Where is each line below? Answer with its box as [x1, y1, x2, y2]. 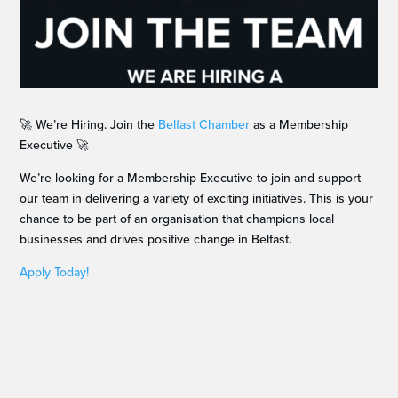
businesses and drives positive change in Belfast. [20, 230, 292, 250]
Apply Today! [20, 263, 90, 283]
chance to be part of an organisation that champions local [20, 210, 335, 229]
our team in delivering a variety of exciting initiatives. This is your [20, 189, 374, 209]
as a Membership [250, 115, 349, 135]
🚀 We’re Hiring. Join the [20, 115, 159, 135]
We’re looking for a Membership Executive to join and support [20, 169, 362, 188]
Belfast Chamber [158, 115, 251, 135]
